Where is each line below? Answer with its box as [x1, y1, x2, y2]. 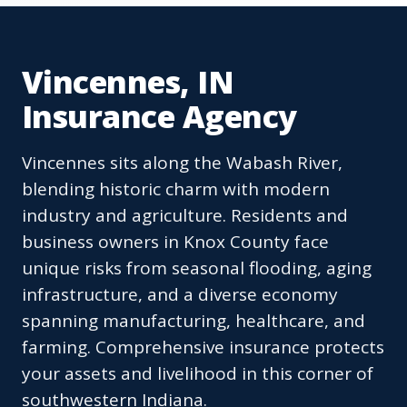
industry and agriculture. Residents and [22, 203, 348, 228]
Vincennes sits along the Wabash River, [22, 151, 342, 175]
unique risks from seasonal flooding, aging [22, 256, 372, 281]
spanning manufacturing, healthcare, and [22, 309, 365, 333]
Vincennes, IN [22, 61, 234, 104]
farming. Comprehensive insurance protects [22, 335, 384, 360]
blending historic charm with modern [22, 177, 330, 202]
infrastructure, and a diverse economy [22, 283, 338, 307]
